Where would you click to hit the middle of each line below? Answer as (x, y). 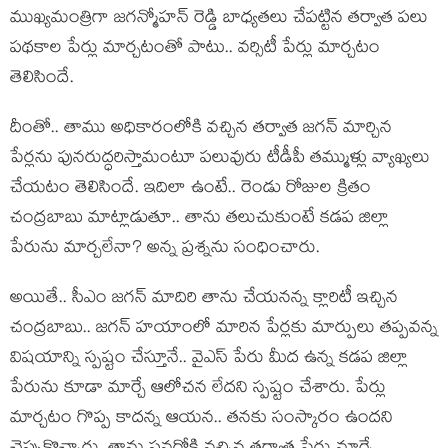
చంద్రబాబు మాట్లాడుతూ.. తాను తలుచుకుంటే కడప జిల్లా (199, 219)
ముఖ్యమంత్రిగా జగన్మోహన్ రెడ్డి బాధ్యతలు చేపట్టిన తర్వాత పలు (219, 19)
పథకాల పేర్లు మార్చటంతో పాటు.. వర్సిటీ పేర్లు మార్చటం (195, 49)
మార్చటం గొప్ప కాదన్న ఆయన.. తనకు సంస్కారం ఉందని (201, 419)
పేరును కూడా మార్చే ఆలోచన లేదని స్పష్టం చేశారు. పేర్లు (198, 389)
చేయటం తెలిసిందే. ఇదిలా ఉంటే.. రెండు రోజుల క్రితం (190, 189)
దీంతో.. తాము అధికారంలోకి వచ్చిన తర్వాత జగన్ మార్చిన (201, 129)
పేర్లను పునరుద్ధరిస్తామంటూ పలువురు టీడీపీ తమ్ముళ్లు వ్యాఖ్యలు (220, 159)
